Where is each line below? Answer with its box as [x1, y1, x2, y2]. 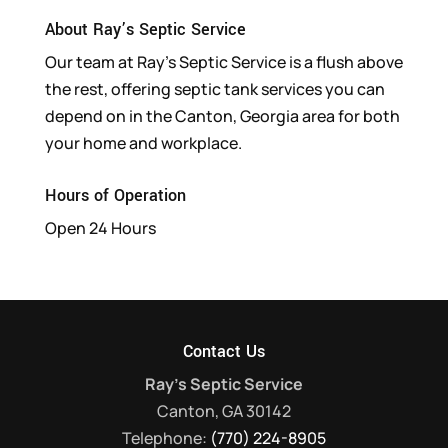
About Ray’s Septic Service [44, 17, 246, 41]
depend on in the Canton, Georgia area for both [44, 104, 400, 127]
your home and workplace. [44, 131, 242, 154]
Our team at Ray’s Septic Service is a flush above [44, 50, 403, 73]
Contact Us [182, 339, 265, 363]
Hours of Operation [44, 183, 186, 207]
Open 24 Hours [44, 216, 156, 239]
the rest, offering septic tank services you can [44, 77, 385, 100]
